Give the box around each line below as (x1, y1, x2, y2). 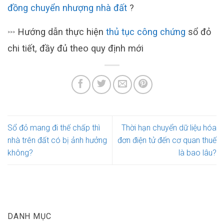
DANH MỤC (7, 211, 51, 221)
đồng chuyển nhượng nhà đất (7, 2, 127, 13)
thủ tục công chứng (106, 26, 185, 37)
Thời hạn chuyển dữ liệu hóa (121, 123, 216, 133)
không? (7, 148, 33, 158)
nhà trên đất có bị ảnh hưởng (7, 135, 107, 145)
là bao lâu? (178, 148, 216, 158)
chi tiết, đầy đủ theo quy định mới (7, 42, 143, 53)
